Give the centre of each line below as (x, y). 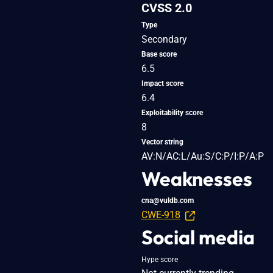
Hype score (160, 259)
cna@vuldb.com (168, 200)
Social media (198, 237)
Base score (159, 54)
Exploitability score (172, 112)
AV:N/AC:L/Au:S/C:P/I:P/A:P (203, 156)
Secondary (164, 39)
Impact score (162, 83)
